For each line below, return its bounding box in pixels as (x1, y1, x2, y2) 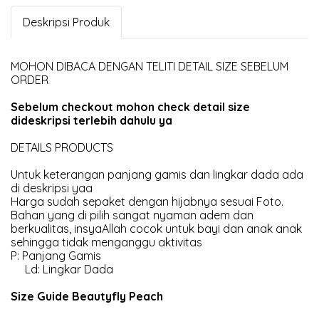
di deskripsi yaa (11, 181, 93, 195)
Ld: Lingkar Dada (11, 262, 113, 276)
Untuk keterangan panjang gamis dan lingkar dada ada (11, 167, 303, 182)
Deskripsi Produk (23, 15, 110, 29)
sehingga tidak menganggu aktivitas (11, 235, 202, 249)
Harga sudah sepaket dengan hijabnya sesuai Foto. (11, 194, 283, 209)
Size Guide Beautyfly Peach (11, 289, 163, 303)
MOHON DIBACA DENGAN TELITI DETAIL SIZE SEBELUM (11, 59, 288, 73)
